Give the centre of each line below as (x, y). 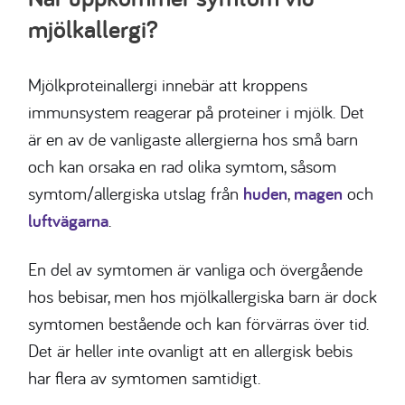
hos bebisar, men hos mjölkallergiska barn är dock (202, 297)
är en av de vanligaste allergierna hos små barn (193, 139)
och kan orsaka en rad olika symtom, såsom (182, 166)
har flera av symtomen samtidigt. (144, 378)
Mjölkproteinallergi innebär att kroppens (168, 85)
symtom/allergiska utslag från (136, 193)
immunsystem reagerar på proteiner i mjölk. (184, 112)
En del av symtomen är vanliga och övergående (195, 269)
